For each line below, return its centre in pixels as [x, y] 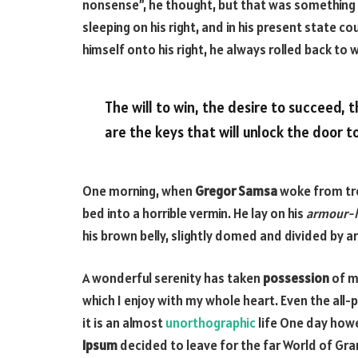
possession [296, 278]
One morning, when [139, 191]
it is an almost [124, 323]
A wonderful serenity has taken [173, 278]
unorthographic [211, 323]
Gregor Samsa [236, 191]
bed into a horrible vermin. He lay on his [194, 213]
